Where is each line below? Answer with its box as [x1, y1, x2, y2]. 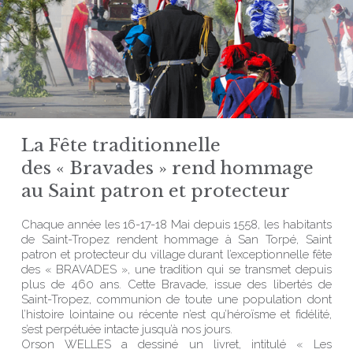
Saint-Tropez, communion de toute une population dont [21, 292, 332, 307]
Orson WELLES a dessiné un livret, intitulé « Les [21, 337, 332, 351]
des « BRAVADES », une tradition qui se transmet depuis [21, 262, 332, 277]
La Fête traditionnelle [21, 134, 221, 157]
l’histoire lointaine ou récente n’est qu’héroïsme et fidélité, [21, 307, 332, 321]
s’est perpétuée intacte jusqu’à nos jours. [21, 322, 233, 336]
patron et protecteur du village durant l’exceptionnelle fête [21, 247, 332, 262]
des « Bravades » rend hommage [21, 157, 314, 180]
